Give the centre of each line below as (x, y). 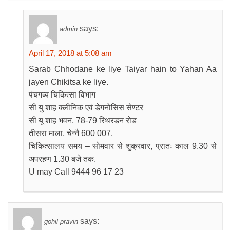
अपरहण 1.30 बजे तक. (62, 159)
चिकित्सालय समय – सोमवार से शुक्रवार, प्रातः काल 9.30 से (123, 146)
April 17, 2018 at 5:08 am (70, 53)
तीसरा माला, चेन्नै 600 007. (71, 133)
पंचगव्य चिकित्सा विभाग (62, 95)
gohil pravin (61, 222)
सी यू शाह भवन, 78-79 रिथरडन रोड (83, 120)
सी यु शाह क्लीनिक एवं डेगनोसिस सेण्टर (86, 108)
